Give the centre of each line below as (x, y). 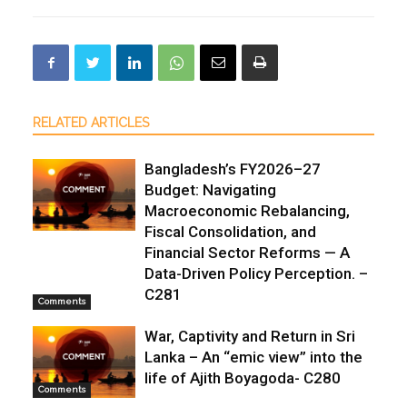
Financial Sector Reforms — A (247, 253)
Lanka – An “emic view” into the (253, 357)
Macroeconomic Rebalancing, (247, 211)
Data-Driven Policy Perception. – (256, 274)
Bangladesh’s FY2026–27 (232, 169)
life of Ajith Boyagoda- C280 (242, 378)
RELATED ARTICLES (91, 123)
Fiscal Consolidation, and (230, 232)
